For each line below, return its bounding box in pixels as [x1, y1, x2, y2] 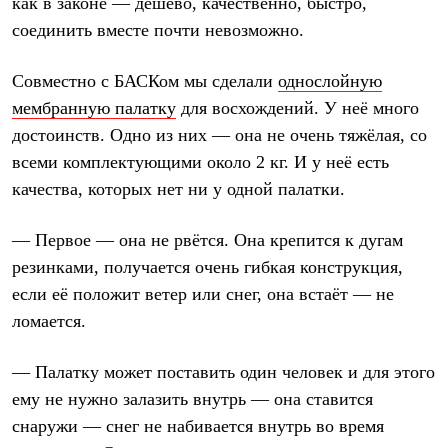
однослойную [278, 71, 382, 92]
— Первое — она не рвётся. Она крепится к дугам [12, 230, 403, 251]
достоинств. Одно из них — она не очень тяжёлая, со [12, 125, 427, 146]
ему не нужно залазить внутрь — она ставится [12, 389, 373, 410]
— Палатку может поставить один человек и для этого [12, 362, 435, 383]
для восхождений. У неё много [176, 98, 419, 119]
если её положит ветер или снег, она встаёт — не [12, 284, 394, 305]
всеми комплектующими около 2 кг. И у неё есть [12, 152, 389, 173]
